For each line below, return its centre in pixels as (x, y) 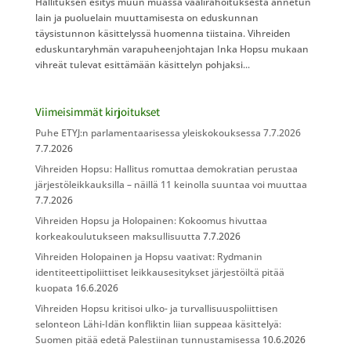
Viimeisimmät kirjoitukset (97, 111)
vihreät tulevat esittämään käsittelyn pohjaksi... (142, 64)
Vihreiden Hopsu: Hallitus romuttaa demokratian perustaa (166, 168)
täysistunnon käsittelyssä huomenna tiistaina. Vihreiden (163, 33)
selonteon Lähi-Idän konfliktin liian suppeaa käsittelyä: (158, 324)
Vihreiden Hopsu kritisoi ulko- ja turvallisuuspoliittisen (156, 308)
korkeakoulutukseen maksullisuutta (118, 236)
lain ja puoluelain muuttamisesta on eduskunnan (147, 17)
